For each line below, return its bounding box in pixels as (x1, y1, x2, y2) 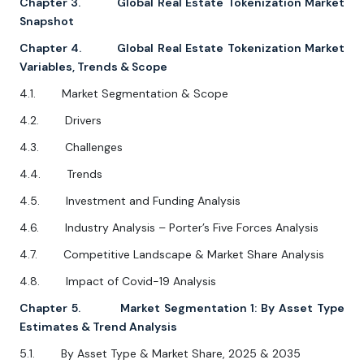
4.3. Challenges (19, 140, 123, 155)
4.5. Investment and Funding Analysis (19, 193, 240, 209)
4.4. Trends (19, 167, 102, 182)
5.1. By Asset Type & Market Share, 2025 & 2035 (19, 346, 301, 362)
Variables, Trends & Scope (19, 59, 167, 75)
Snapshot (19, 14, 74, 29)
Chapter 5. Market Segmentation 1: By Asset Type (19, 301, 344, 316)
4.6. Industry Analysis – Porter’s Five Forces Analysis (19, 220, 318, 236)
